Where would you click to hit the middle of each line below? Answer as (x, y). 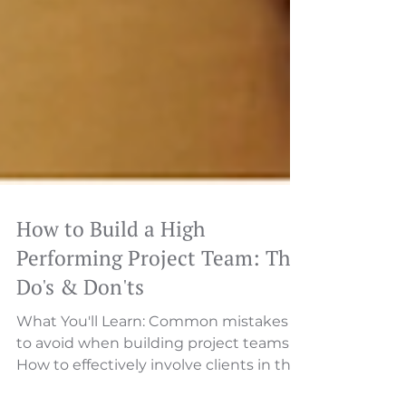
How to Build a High (111, 316)
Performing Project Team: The (159, 345)
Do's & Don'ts (80, 374)
